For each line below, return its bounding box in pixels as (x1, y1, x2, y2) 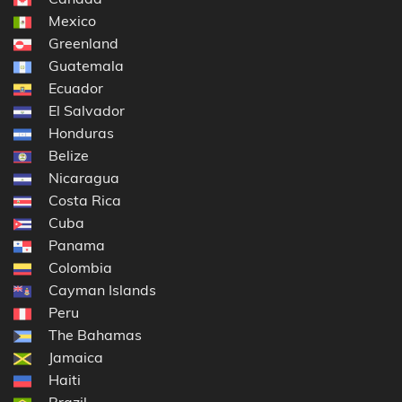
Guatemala (48, 56, 124, 74)
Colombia (48, 258, 112, 276)
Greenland (48, 33, 118, 52)
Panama (48, 235, 105, 254)
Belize (48, 145, 89, 164)
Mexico (48, 11, 96, 30)
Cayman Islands (48, 280, 156, 299)
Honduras (48, 123, 114, 142)
